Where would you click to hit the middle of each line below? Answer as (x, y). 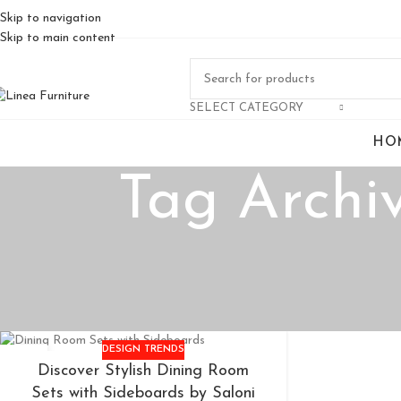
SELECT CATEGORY (247, 108)
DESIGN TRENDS (144, 350)
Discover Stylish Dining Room (144, 371)
